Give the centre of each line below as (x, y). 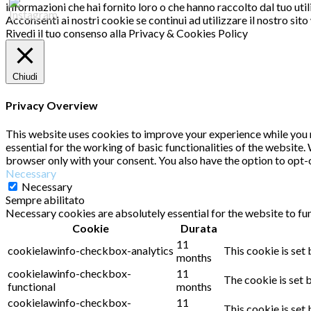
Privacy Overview (52, 106)
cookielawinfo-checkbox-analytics (91, 250)
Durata (199, 228)
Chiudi (25, 77)
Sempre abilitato (45, 199)
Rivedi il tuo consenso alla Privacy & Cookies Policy (127, 33)
